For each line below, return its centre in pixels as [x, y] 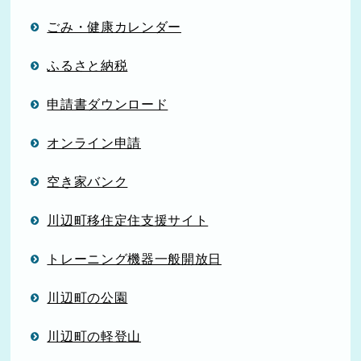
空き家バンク [87, 181]
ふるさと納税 [87, 65]
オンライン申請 [94, 143]
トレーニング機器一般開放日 [134, 259]
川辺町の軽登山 [94, 336]
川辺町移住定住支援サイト [128, 220]
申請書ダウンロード [108, 104]
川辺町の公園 [87, 297]
